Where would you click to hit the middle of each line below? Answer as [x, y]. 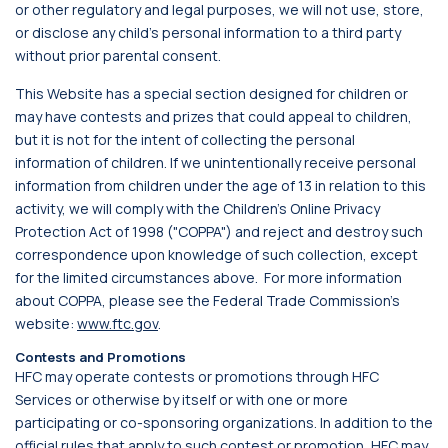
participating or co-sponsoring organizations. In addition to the [224, 422]
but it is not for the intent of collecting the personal [185, 139]
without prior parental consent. [118, 55]
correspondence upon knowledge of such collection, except [216, 254]
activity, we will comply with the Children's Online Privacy [197, 208]
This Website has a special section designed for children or [211, 93]
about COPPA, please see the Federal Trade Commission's [207, 300]
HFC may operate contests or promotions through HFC [197, 376]
